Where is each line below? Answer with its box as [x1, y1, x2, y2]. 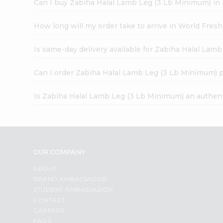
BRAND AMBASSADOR [33, 175, 108, 183]
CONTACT [33, 196, 66, 204]
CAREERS [33, 206, 65, 214]
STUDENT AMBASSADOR [33, 185, 113, 193]
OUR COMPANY [33, 147, 86, 156]
